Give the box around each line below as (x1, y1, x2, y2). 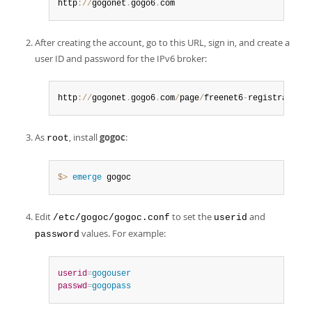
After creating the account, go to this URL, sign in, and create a (35, 36, 290, 49)
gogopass (92, 281, 131, 291)
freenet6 (204, 93, 243, 103)
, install (69, 131, 100, 143)
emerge (72, 173, 102, 182)
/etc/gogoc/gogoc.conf (53, 212, 170, 223)
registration (248, 93, 306, 103)
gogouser (92, 269, 131, 279)
